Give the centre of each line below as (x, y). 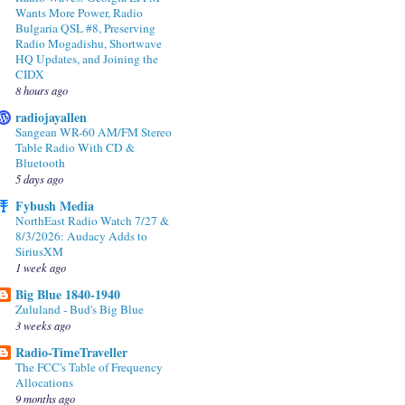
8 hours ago (42, 90)
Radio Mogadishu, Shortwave (89, 44)
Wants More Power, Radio (79, 13)
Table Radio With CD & (75, 148)
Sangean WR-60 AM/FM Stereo (94, 132)
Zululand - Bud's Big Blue (80, 310)
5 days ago (39, 179)
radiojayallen (51, 118)
